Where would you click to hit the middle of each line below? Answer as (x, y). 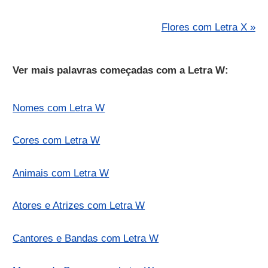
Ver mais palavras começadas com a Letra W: (121, 70)
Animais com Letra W (61, 173)
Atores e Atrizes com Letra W (79, 206)
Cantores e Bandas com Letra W (86, 238)
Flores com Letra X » (208, 28)
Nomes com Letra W (59, 108)
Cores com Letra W (57, 141)
